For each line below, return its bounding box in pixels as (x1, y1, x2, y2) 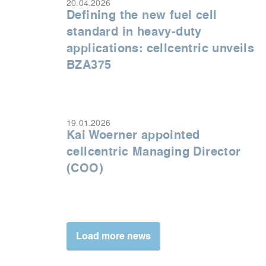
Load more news (76, 230, 151, 242)
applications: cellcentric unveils (66, 41, 255, 56)
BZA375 (66, 58, 112, 72)
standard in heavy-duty (66, 24, 202, 39)
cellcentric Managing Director (66, 144, 241, 159)
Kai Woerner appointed (66, 128, 200, 142)
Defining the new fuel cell (66, 8, 217, 23)
